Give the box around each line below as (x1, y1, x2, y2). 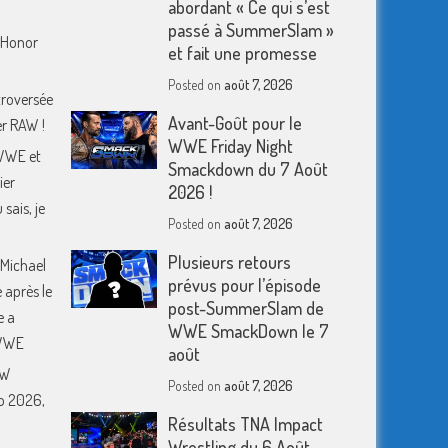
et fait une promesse (168, 42, 318, 64)
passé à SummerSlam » (168, 19, 335, 41)
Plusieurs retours (168, 251, 292, 273)
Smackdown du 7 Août (168, 158, 329, 180)
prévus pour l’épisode (168, 274, 322, 296)
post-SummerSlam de (168, 297, 325, 319)
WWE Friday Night (168, 135, 294, 157)
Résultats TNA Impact (168, 413, 324, 435)
